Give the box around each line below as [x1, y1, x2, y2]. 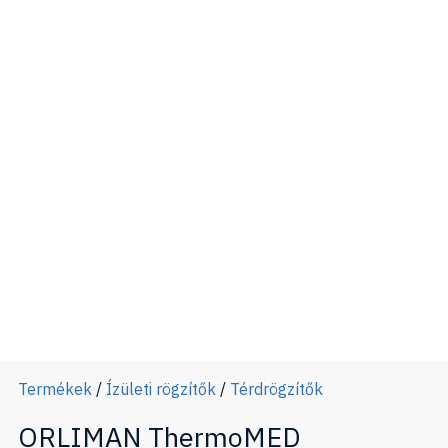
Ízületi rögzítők [106, 379, 216, 400]
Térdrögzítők [230, 379, 323, 400]
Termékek [18, 379, 92, 400]
